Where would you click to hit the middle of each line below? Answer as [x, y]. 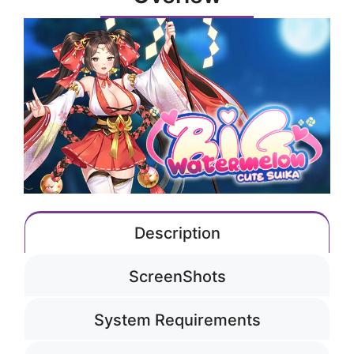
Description [177, 233]
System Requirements [177, 320]
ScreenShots [177, 276]
